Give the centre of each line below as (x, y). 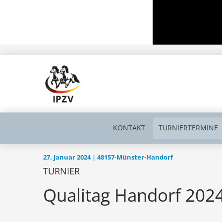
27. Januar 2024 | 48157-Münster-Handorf (108, 157)
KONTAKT (129, 128)
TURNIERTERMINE (189, 128)
